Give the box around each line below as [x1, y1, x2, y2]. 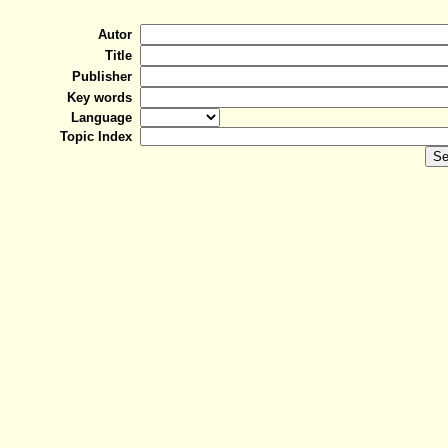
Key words [67, 90, 140, 105]
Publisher [72, 69, 140, 84]
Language [71, 110, 140, 125]
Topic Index [60, 129, 140, 144]
